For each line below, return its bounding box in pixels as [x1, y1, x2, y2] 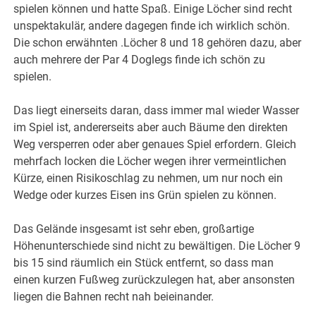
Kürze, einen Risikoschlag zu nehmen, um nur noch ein [13, 171, 284, 185]
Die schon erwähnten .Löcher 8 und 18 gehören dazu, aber [13, 35, 302, 49]
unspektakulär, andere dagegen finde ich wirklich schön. [13, 18, 291, 32]
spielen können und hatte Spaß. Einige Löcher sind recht [13, 1, 293, 16]
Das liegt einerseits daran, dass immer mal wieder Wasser [13, 103, 300, 117]
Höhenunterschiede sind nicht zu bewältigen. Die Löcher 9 [13, 238, 301, 253]
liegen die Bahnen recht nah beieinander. [13, 289, 214, 303]
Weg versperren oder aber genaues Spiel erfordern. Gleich [13, 137, 297, 151]
